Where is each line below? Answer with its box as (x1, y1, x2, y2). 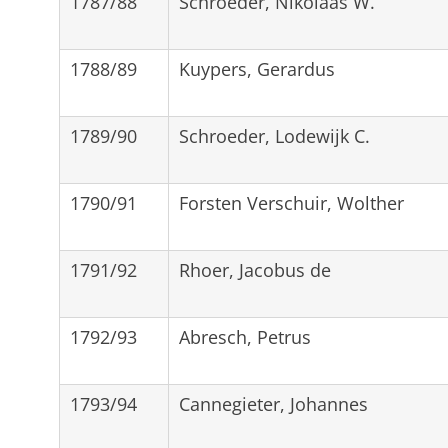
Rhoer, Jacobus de (178, 257, 331, 282)
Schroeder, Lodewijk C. (178, 123, 370, 148)
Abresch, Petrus (178, 324, 311, 349)
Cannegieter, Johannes (178, 391, 368, 416)
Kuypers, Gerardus (178, 56, 335, 81)
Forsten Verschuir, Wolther (178, 190, 404, 215)
